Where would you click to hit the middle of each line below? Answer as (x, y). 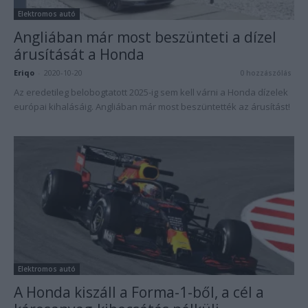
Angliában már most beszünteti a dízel (145, 37)
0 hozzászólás (266, 73)
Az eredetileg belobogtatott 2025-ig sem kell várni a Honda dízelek (151, 92)
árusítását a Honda (79, 55)
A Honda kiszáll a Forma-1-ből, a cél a (139, 292)
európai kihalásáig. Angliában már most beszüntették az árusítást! (152, 107)
